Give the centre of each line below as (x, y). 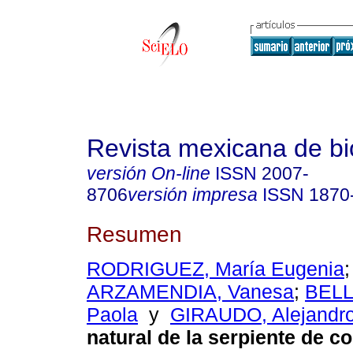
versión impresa (193, 195)
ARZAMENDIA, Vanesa (190, 292)
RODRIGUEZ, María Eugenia (216, 269)
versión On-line (149, 173)
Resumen (134, 234)
